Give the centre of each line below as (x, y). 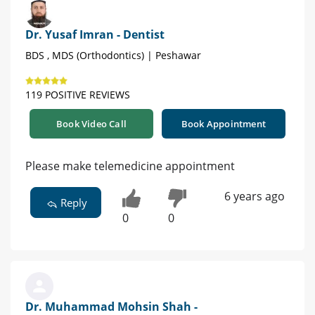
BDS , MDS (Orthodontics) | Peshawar (113, 56)
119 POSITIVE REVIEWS (78, 95)
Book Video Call (91, 124)
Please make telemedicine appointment (130, 166)
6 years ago (254, 197)
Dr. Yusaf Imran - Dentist (95, 35)
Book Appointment (224, 124)
